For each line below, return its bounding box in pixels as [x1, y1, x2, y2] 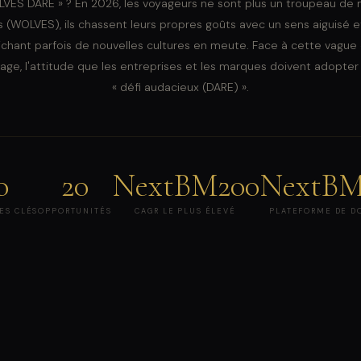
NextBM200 [111, 166, 259, 205]
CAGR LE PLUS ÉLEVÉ [135, 206, 236, 217]
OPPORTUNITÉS [38, 206, 112, 217]
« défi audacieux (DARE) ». [112, 80, 249, 95]
